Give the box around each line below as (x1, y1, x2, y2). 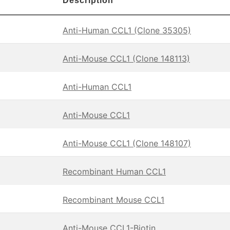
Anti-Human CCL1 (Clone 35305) (63, 25, 191, 36)
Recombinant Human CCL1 (63, 166, 166, 177)
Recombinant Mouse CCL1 (63, 195, 164, 205)
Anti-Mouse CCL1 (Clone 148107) (63, 138, 191, 149)
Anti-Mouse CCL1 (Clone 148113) (63, 53, 190, 64)
